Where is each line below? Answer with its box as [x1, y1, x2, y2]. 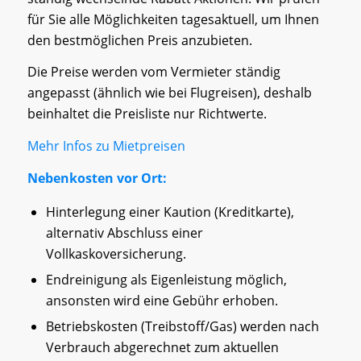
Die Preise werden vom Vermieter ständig [27, 63, 280, 81]
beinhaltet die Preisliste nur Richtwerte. [27, 105, 267, 123]
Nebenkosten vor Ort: [27, 168, 167, 187]
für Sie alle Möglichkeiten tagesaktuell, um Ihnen [27, 10, 319, 28]
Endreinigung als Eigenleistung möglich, [45, 271, 287, 289]
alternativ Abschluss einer [45, 224, 203, 243]
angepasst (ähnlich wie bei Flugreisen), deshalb [27, 84, 312, 102]
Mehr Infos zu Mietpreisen [27, 137, 185, 156]
